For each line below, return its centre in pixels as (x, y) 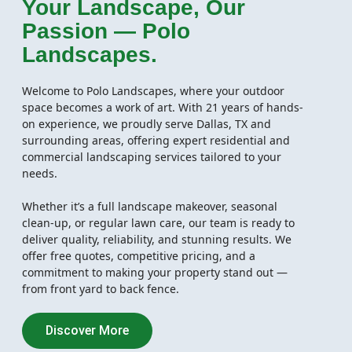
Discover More (87, 330)
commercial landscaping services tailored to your (152, 156)
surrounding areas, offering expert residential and (156, 140)
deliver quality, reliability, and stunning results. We (157, 239)
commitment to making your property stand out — (155, 272)
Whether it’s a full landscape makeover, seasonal (150, 206)
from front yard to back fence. (101, 288)
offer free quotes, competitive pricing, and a (139, 255)
